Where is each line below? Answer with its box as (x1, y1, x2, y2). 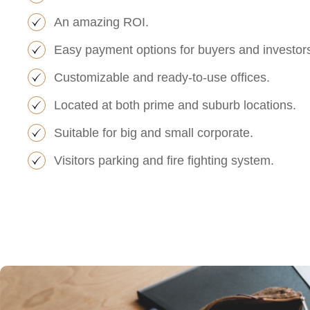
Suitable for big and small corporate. (53, 125, 253, 140)
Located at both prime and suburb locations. (53, 98, 296, 112)
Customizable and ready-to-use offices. (53, 70, 270, 84)
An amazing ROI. (53, 15, 149, 29)
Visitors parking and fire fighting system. (53, 153, 274, 167)
